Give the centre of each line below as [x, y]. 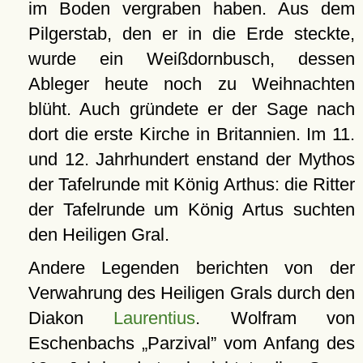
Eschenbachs [85, 344]
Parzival [179, 344]
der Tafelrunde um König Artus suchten [191, 210]
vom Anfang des [285, 344]
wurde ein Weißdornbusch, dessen [191, 59]
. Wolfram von [275, 318]
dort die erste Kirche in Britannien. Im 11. [191, 135]
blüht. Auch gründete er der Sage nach [191, 109]
